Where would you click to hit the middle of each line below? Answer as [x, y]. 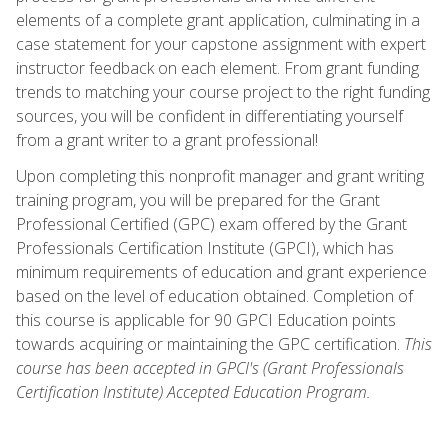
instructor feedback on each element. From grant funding [217, 67]
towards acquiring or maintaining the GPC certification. [210, 343]
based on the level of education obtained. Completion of [214, 295]
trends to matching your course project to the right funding [223, 91]
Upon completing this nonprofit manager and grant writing [220, 175]
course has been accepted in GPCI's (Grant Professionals [210, 367]
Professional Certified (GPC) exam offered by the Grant [211, 223]
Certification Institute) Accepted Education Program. [193, 391]
